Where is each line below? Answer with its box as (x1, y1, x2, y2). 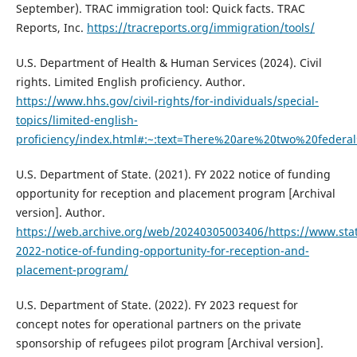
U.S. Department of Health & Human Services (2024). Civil (15, 54, 322, 70)
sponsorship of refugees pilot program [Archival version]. (15, 335, 324, 351)
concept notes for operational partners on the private (15, 316, 301, 331)
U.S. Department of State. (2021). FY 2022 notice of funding (15, 166, 331, 182)
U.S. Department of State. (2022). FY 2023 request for (15, 296, 298, 312)
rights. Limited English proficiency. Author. (15, 73, 245, 89)
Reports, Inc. (15, 19, 87, 35)
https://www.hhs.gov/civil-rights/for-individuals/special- (15, 92, 319, 108)
